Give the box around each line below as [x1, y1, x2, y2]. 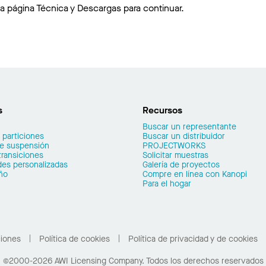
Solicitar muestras [142, 150, 208, 161]
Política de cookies [39, 233, 110, 245]
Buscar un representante [142, 121, 236, 132]
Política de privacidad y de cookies [128, 233, 258, 245]
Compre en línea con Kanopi [142, 169, 247, 180]
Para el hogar [142, 178, 191, 189]
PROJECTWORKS [142, 140, 205, 151]
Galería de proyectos [142, 159, 220, 170]
